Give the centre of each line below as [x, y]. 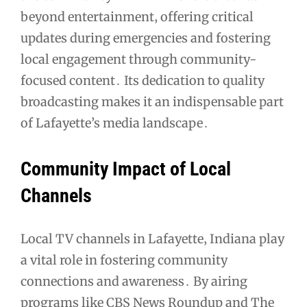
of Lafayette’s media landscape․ [115, 123]
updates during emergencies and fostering [146, 38]
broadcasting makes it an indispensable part [152, 102]
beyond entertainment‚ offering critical [137, 17]
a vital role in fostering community [124, 260]
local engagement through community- [138, 60]
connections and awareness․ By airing [134, 281]
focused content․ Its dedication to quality [143, 81]
